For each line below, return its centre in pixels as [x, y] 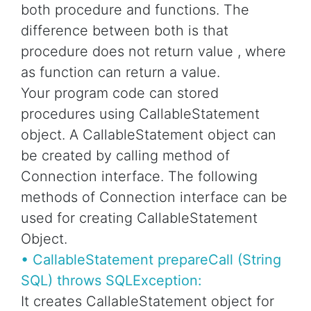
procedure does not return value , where [153, 52]
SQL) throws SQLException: [111, 281]
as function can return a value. [120, 73]
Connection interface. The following [139, 177]
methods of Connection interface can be [154, 197]
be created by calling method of [125, 156]
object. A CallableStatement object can [149, 135]
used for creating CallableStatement [139, 218]
